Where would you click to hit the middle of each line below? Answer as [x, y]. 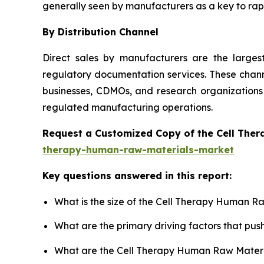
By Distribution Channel [100, 32]
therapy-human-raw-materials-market [138, 149]
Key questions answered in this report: [137, 175]
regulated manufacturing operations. [128, 107]
